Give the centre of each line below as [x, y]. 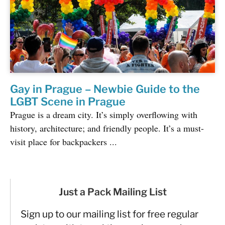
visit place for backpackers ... [64, 142]
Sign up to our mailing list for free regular [109, 214]
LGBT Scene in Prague [68, 102]
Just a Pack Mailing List [113, 192]
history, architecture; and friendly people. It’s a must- [107, 128]
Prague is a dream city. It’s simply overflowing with [104, 115]
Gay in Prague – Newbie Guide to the [105, 89]
